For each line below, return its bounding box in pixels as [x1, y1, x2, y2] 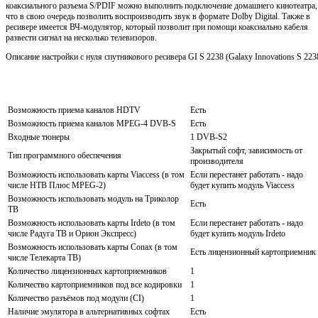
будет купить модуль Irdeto [190, 228, 285, 238]
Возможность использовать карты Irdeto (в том [8, 217, 175, 228]
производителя [190, 155, 243, 166]
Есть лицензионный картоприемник [190, 246, 316, 257]
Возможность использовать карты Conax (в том [8, 241, 177, 252]
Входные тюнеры [8, 131, 70, 142]
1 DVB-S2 [190, 131, 227, 142]
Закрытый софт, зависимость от [190, 145, 302, 155]
